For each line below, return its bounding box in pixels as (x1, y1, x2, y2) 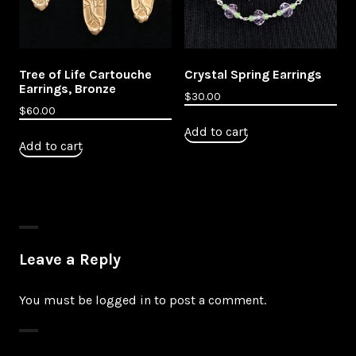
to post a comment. (151, 292, 266, 308)
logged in (95, 292, 151, 308)
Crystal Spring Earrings (184, 67, 322, 83)
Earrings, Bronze (19, 81, 116, 97)
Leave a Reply (19, 250, 121, 269)
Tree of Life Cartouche (19, 67, 152, 83)
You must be (19, 292, 95, 308)
